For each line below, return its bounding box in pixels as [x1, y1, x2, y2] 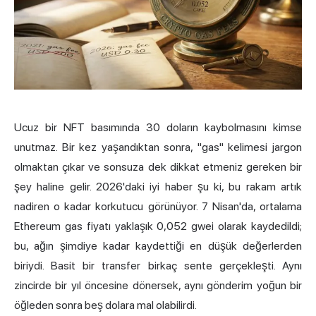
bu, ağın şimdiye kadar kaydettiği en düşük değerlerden [14, 238, 302, 253]
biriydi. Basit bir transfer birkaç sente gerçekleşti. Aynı [14, 258, 302, 272]
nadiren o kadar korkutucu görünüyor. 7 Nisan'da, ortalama [14, 199, 302, 213]
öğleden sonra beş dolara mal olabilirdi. [14, 298, 197, 312]
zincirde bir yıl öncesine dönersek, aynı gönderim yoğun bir [14, 278, 302, 292]
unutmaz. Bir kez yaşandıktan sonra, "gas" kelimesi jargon [14, 140, 302, 154]
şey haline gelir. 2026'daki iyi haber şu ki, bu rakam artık [14, 179, 302, 193]
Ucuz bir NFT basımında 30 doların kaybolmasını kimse [14, 120, 302, 134]
